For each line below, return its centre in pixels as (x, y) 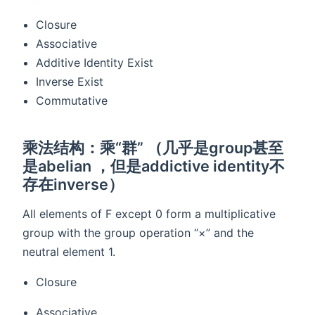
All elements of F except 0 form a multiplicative (149, 214)
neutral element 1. (69, 252)
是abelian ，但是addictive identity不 (154, 166)
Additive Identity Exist (95, 63)
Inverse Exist (70, 82)
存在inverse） (73, 185)
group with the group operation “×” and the (138, 233)
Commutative (72, 101)
